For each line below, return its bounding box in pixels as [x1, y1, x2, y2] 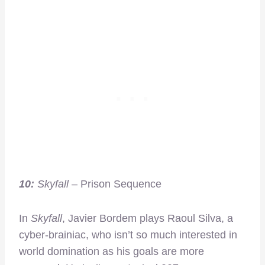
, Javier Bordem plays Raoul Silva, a [62, 212, 233, 224]
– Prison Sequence [69, 177, 161, 190]
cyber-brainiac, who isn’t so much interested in [19, 228, 237, 241]
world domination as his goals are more [19, 245, 204, 257]
